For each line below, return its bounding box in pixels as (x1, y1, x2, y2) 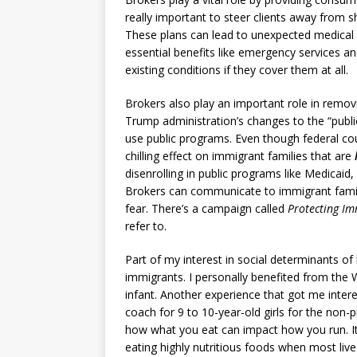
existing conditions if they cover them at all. (125, 62, 348, 77)
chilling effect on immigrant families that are (125, 148, 355, 163)
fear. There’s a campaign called (125, 201, 288, 216)
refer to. (125, 218, 167, 233)
